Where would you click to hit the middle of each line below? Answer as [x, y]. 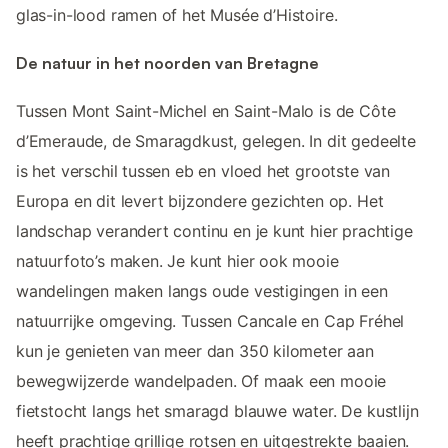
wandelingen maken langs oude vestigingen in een [202, 291]
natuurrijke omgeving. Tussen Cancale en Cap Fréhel [210, 321]
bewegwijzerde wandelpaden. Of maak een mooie [201, 381]
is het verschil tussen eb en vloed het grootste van [203, 171]
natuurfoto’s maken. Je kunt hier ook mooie [177, 261]
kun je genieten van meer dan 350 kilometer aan [195, 351]
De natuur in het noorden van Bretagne [167, 62]
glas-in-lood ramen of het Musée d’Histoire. [177, 14]
